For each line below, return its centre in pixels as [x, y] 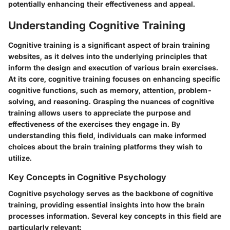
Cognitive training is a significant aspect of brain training [109, 45]
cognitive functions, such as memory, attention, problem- [110, 90]
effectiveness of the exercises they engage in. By [94, 124]
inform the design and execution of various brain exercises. [113, 67]
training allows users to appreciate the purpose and [100, 112]
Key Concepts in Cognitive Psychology [87, 177]
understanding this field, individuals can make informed [107, 135]
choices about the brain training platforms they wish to [105, 146]
